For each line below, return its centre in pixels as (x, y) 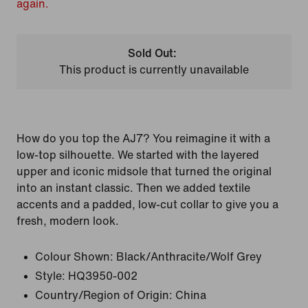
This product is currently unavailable (154, 70)
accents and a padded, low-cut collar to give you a (147, 205)
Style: (50, 276)
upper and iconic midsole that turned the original (144, 172)
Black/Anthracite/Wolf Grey (189, 257)
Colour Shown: (74, 257)
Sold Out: (153, 53)
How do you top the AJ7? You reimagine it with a (143, 139)
